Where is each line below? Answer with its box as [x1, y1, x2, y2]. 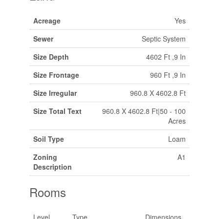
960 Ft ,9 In [150, 69, 186, 80]
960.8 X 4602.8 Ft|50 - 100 [102, 106, 186, 116]
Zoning [33, 152, 57, 162]
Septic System [141, 33, 186, 44]
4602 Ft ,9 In [146, 51, 186, 62]
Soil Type [33, 133, 64, 144]
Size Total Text [33, 106, 82, 116]
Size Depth [33, 51, 69, 62]
